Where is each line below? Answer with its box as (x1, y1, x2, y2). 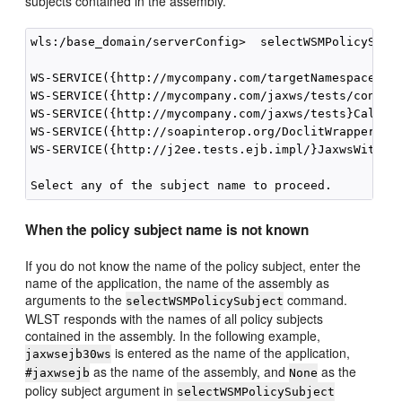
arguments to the (25, 291, 127, 309)
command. (284, 291, 348, 309)
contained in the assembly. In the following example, (25, 327, 321, 345)
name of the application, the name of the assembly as (25, 274, 330, 292)
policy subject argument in (25, 381, 178, 399)
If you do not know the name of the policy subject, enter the (25, 257, 362, 275)
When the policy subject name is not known (25, 220, 310, 240)
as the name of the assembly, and (90, 363, 290, 380)
